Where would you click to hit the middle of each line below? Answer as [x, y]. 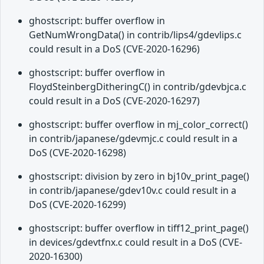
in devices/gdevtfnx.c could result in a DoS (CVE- [136, 242]
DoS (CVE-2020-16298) [77, 153]
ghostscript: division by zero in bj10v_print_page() [139, 176]
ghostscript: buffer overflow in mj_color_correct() [138, 125]
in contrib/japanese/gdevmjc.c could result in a [133, 139]
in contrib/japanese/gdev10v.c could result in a [133, 191]
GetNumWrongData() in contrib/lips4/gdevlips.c [135, 35]
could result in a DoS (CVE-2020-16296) [114, 49]
